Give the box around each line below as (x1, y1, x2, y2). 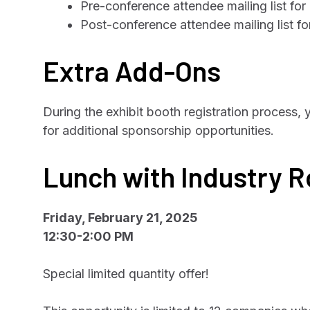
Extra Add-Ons (43, 54, 221, 87)
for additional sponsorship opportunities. (43, 123, 274, 138)
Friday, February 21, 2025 (43, 210, 198, 225)
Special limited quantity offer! (43, 266, 209, 281)
